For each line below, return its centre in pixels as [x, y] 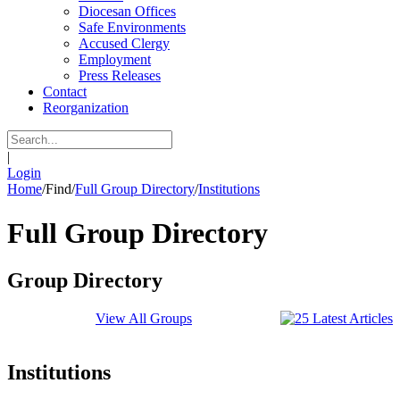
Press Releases [120, 76]
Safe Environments [132, 28]
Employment [115, 60]
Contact [65, 92]
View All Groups [144, 319]
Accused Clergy [124, 44]
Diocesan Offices [127, 12]
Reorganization [86, 108]
